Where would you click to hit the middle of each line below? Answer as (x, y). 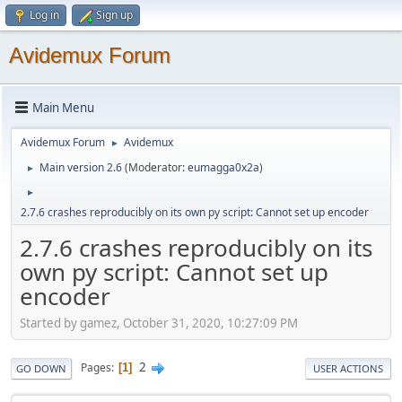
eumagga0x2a (223, 167)
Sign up (114, 15)
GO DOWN (41, 368)
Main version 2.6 (81, 167)
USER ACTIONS (348, 368)
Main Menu (63, 107)
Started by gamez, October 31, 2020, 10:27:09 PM (159, 323)
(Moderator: (156, 167)
